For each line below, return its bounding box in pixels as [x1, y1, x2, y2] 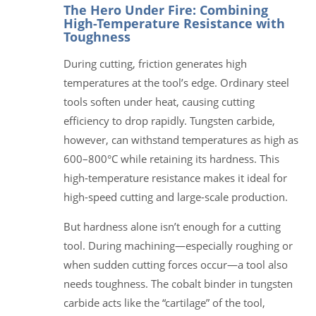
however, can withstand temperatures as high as [63, 132, 298, 147]
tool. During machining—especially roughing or [63, 238, 293, 253]
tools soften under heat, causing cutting [63, 94, 255, 109]
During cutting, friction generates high [63, 56, 247, 71]
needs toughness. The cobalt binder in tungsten [63, 276, 293, 291]
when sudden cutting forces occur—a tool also [63, 257, 288, 272]
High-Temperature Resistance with [63, 14, 285, 32]
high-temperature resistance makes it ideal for [63, 170, 287, 185]
